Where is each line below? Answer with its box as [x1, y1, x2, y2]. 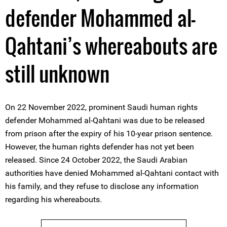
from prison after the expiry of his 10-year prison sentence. [5, 129, 213, 138]
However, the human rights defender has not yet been [5, 142, 194, 152]
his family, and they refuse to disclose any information [5, 181, 199, 191]
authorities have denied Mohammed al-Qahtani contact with [5, 168, 219, 178]
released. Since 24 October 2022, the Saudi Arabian [5, 155, 187, 165]
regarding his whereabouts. [5, 195, 102, 204]
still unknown [5, 58, 109, 89]
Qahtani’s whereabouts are [5, 30, 217, 61]
